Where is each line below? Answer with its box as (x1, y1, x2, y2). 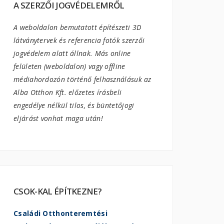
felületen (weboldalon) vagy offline (13, 61, 125, 71)
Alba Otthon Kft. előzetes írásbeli (13, 87, 122, 97)
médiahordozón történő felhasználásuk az (13, 74, 151, 84)
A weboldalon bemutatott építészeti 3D (13, 22, 141, 32)
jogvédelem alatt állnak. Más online (13, 48, 131, 58)
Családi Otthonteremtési (13, 208, 107, 218)
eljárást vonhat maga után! (13, 113, 103, 123)
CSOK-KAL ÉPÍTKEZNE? (13, 185, 102, 197)
